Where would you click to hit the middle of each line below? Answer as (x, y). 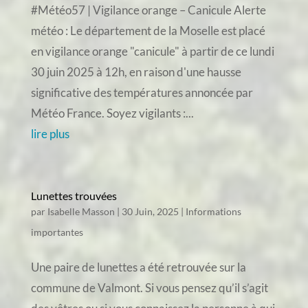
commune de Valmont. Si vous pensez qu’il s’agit (149, 288)
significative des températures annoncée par (142, 92)
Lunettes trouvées (74, 196)
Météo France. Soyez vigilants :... (112, 113)
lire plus (50, 134)
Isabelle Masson (81, 211)
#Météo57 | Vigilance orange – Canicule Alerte (148, 10)
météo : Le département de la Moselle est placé (148, 31)
